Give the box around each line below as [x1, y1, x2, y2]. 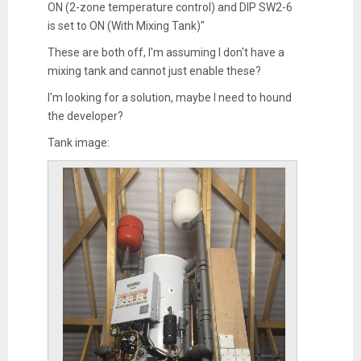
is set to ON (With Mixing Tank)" [47, 19, 205, 32]
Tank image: [47, 135, 110, 149]
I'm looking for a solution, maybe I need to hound [47, 90, 292, 104]
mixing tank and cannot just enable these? [47, 64, 261, 77]
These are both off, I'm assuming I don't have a [47, 45, 284, 59]
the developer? [47, 109, 123, 122]
